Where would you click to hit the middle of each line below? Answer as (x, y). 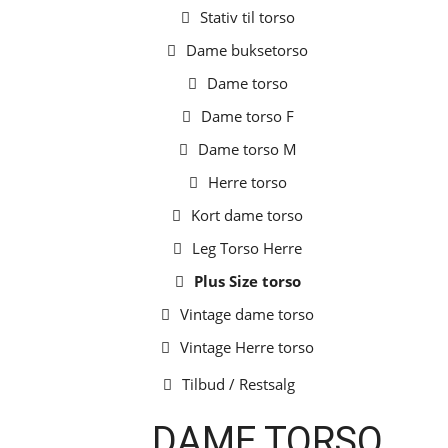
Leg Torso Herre (247, 248)
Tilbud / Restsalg (238, 384)
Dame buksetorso (247, 50)
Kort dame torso (247, 215)
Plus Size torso (247, 281)
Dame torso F (247, 116)
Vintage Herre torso (247, 347)
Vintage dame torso (247, 314)
